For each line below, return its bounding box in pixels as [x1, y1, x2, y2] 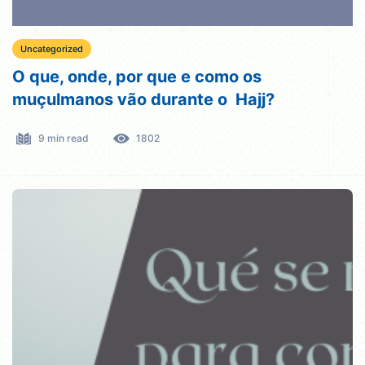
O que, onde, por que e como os [12, 67, 262, 87]
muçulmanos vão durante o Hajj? [12, 90, 279, 110]
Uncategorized [20, 43, 83, 55]
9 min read [38, 132, 89, 145]
